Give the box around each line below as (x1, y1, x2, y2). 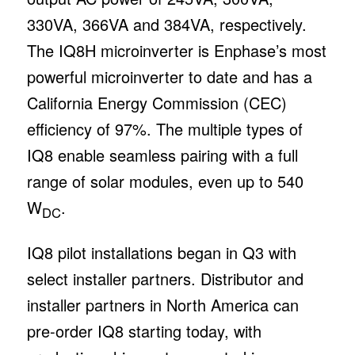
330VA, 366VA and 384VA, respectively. (26, 12, 307, 36)
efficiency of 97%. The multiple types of (26, 116, 303, 140)
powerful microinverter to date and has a (26, 64, 312, 88)
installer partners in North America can (26, 292, 299, 316)
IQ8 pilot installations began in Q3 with (26, 240, 296, 264)
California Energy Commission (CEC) (26, 90, 287, 114)
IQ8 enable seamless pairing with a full (26, 143, 298, 166)
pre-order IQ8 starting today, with (26, 319, 261, 342)
